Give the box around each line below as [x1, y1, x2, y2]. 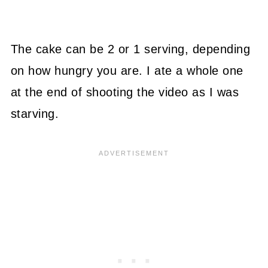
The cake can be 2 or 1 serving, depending [10, 42, 251, 56]
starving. [10, 106, 59, 120]
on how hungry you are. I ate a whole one [10, 63, 243, 77]
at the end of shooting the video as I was [10, 85, 239, 99]
